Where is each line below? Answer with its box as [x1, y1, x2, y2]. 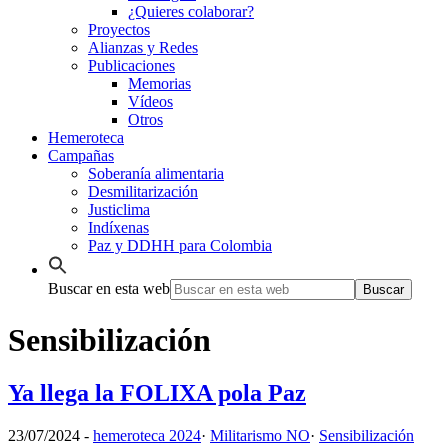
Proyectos [88, 21, 150, 39]
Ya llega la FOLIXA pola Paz [8, 380, 306, 407]
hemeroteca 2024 [93, 426, 201, 444]
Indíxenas [88, 219, 149, 237]
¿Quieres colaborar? [128, 3, 254, 21]
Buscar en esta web [48, 280, 170, 298]
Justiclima [88, 201, 150, 219]
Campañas [48, 147, 114, 165]
